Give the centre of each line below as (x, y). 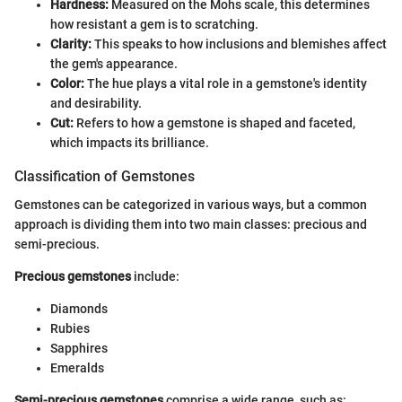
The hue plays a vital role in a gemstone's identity (226, 84)
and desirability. (96, 104)
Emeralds (77, 368)
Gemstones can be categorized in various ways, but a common (191, 205)
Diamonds (79, 309)
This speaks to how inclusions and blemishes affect (239, 44)
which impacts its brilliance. (130, 143)
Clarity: (71, 44)
